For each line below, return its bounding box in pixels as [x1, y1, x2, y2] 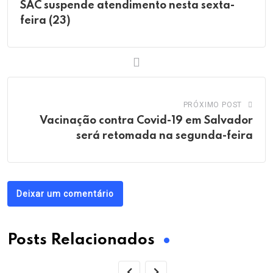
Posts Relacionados [7, 233, 155, 249]
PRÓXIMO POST [183, 101, 243, 110]
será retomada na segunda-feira [76, 130, 253, 142]
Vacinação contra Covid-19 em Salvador [40, 115, 253, 127]
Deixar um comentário [16, 189, 114, 199]
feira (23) [20, 15, 71, 27]
